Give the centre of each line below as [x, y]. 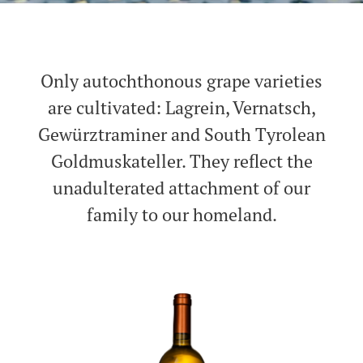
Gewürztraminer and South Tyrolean [181, 135]
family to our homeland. [181, 215]
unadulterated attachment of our [181, 188]
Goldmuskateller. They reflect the [181, 161]
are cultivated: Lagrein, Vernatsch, [181, 108]
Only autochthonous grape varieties [181, 81]
